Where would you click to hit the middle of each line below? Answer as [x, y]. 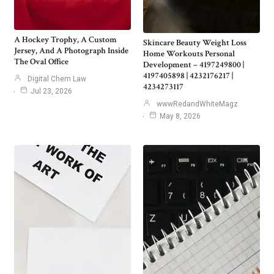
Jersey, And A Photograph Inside [71, 51]
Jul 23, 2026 [51, 91]
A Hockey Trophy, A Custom [65, 40]
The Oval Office [41, 62]
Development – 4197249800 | [194, 65]
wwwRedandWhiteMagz [197, 104]
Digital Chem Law [57, 79]
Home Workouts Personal [189, 54]
